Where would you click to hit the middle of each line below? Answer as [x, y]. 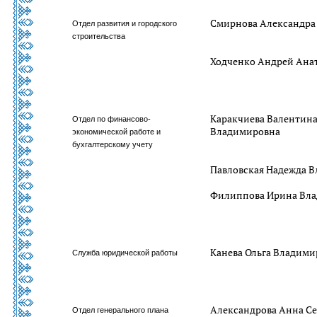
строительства [99, 36]
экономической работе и [117, 132]
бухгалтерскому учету [113, 144]
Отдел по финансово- [112, 119]
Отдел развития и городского [125, 23]
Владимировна [246, 131]
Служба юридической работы [125, 253]
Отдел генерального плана [121, 310]
